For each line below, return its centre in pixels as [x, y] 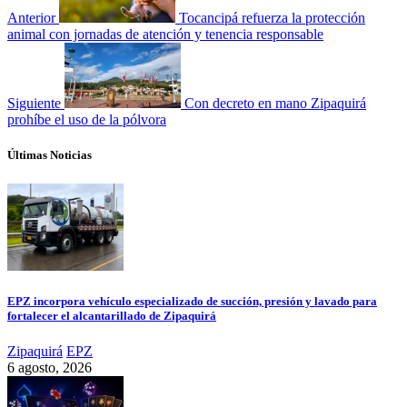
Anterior [31, 18]
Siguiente [34, 104]
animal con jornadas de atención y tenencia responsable [165, 35]
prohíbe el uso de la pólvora [87, 120]
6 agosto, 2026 [50, 367]
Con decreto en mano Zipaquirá [275, 104]
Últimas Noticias [50, 155]
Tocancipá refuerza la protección [272, 18]
